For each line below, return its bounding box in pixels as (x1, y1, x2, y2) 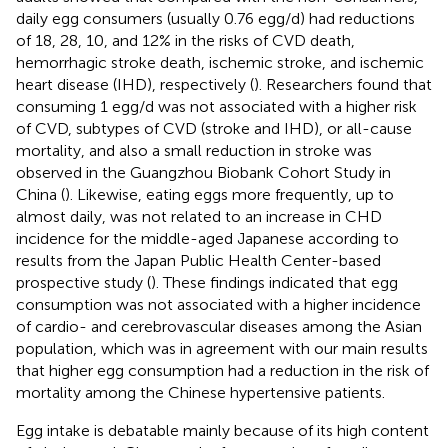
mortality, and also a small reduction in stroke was (16, 140, 372, 160)
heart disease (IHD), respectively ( (16, 74, 254, 94)
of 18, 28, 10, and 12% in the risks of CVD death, (16, 30, 355, 50)
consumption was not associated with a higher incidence (16, 294, 421, 314)
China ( (16, 184, 65, 204)
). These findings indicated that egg (151, 272, 398, 292)
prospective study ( (16, 272, 151, 292)
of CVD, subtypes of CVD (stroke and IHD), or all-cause (16, 118, 412, 138)
